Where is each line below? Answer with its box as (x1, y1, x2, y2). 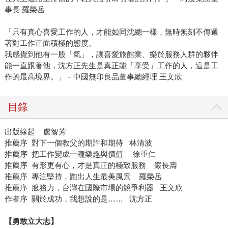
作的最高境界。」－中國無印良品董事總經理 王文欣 (4, 72, 182, 81)
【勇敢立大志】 (4, 217, 58, 226)
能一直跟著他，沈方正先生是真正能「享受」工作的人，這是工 (4, 61, 218, 70)
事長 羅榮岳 (4, 5, 45, 14)
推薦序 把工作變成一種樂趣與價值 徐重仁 (4, 150, 156, 159)
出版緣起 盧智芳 (4, 127, 80, 136)
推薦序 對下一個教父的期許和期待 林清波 (4, 138, 152, 148)
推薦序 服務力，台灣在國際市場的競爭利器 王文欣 (4, 183, 183, 192)
